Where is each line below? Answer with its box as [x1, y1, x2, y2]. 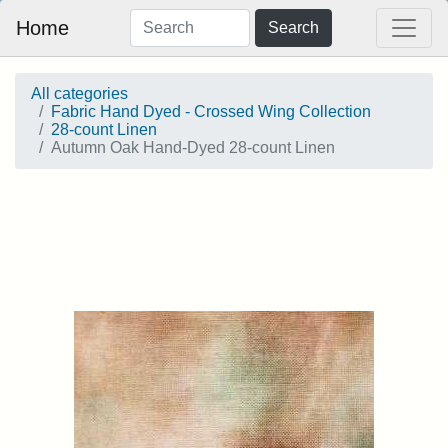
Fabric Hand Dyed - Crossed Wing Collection [51, 103, 371, 120]
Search [267, 19, 319, 36]
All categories [31, 85, 128, 102]
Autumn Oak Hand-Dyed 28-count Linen [51, 139, 335, 156]
